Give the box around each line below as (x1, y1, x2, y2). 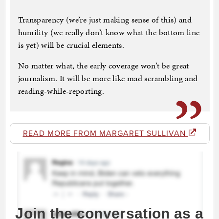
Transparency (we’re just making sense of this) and (18, 14, 192, 26)
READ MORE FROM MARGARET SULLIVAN (22, 129, 188, 139)
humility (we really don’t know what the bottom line (18, 26, 200, 39)
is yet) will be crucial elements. (18, 39, 125, 51)
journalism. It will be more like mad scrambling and (18, 72, 198, 85)
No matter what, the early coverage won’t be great (18, 60, 189, 72)
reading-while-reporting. (18, 85, 104, 97)
